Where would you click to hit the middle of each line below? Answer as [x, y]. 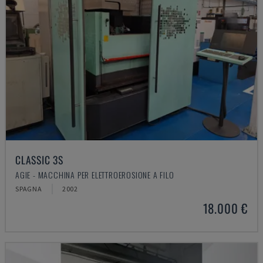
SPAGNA [29, 189]
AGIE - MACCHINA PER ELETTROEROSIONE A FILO [95, 175]
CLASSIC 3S [39, 160]
